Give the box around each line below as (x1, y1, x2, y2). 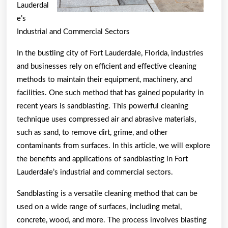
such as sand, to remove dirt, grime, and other (17, 128, 167, 136)
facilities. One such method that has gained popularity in (17, 89, 204, 97)
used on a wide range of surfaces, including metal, (17, 203, 182, 211)
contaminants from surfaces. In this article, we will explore (17, 141, 210, 150)
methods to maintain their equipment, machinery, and (17, 75, 192, 83)
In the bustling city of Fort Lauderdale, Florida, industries (17, 49, 204, 57)
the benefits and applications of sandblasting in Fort (17, 155, 188, 163)
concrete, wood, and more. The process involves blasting (17, 216, 207, 224)
